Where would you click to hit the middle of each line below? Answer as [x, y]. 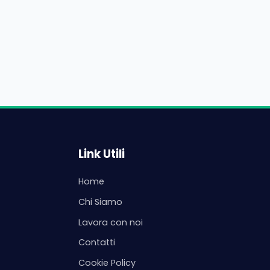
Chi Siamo [100, 202]
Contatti [96, 243]
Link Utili [101, 154]
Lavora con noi [110, 222]
